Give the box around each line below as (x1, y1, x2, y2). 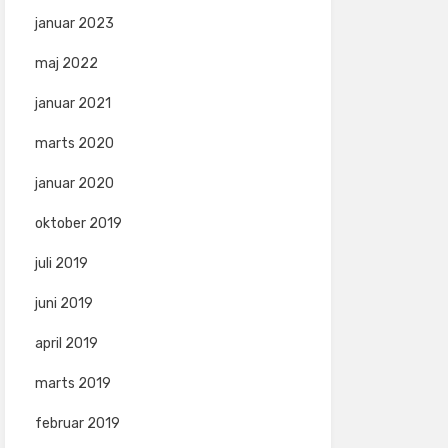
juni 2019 (34, 295, 93, 312)
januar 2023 (34, 15, 114, 32)
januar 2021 (34, 95, 111, 112)
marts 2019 (34, 375, 111, 392)
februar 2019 (34, 415, 120, 432)
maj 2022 (34, 55, 98, 72)
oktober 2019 (34, 215, 122, 232)
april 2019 (34, 335, 98, 352)
